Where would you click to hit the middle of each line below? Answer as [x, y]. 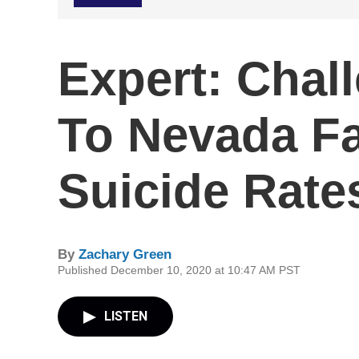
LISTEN [126, 316]
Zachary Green [125, 254]
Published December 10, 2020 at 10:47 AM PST [179, 270]
